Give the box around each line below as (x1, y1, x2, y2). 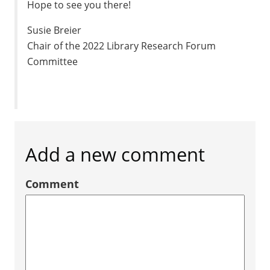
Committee (27, 55, 78, 68)
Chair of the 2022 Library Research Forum (27, 39, 216, 52)
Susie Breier (27, 24, 82, 37)
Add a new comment (25, 141, 205, 167)
